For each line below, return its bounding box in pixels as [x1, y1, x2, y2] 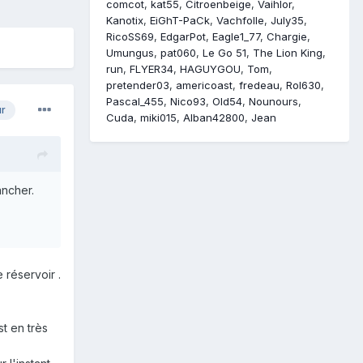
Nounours [249, 95, 298, 109]
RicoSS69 [106, 30, 154, 44]
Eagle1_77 [212, 30, 260, 44]
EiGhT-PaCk [150, 14, 210, 28]
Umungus [106, 46, 154, 60]
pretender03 [106, 79, 169, 92]
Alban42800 [183, 111, 245, 125]
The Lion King [253, 46, 322, 60]
